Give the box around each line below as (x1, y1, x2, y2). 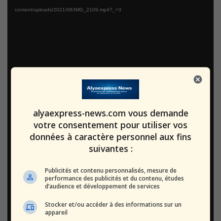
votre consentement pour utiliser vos (34, 118, 187, 131)
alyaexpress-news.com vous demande (33, 107, 188, 119)
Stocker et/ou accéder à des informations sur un (45, 200, 182, 209)
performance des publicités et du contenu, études (45, 174, 184, 183)
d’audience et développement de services (45, 182, 160, 190)
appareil (45, 208, 68, 217)
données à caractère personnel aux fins (30, 130, 191, 143)
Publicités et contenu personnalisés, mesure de (45, 166, 177, 175)
